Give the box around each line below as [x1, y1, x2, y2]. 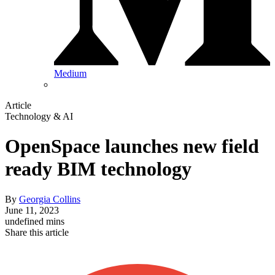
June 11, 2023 [5, 204, 59, 215]
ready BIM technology [5, 158, 192, 180]
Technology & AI [5, 111, 73, 122]
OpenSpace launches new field [5, 135, 259, 158]
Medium [54, 68, 87, 79]
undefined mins [5, 215, 64, 227]
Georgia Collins [19, 193, 80, 204]
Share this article [5, 227, 69, 238]
